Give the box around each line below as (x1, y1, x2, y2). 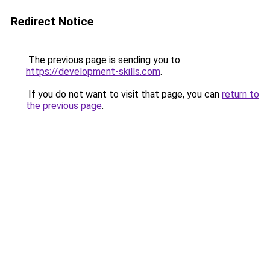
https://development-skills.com (26, 66, 160, 77)
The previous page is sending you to (26, 54, 180, 66)
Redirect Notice (11, 14, 93, 28)
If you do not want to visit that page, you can (26, 89, 222, 100)
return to (222, 89, 259, 100)
